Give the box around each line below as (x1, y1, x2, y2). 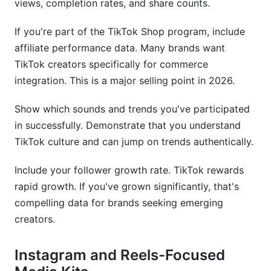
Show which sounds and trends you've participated (15, 103, 250, 115)
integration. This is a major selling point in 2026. (15, 74, 235, 87)
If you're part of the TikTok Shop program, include (15, 25, 245, 38)
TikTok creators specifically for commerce (15, 58, 208, 70)
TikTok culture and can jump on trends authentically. (15, 135, 253, 148)
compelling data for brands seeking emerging (15, 197, 223, 209)
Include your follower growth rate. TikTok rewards (15, 164, 244, 176)
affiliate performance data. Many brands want (15, 42, 225, 54)
